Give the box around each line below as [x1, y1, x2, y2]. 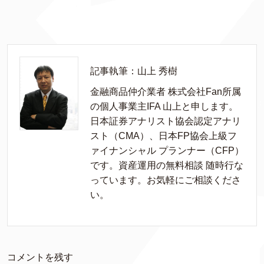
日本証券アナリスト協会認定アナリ [90, 116, 241, 126]
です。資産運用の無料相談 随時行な [90, 160, 243, 170]
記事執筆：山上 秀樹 [90, 66, 177, 76]
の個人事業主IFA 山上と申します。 [90, 101, 238, 111]
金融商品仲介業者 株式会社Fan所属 [90, 87, 241, 97]
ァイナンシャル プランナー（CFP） [90, 146, 244, 156]
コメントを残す [7, 252, 73, 262]
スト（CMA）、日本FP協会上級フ [90, 131, 237, 141]
